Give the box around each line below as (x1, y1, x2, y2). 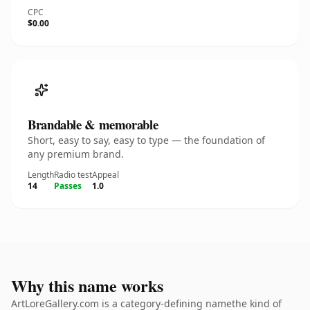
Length (28, 169, 54, 181)
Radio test (54, 169, 92, 181)
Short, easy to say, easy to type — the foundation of (28, 134, 265, 147)
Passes (54, 180, 82, 192)
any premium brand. (28, 147, 124, 161)
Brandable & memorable (28, 115, 158, 134)
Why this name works (11, 273, 163, 298)
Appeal (92, 169, 119, 181)
